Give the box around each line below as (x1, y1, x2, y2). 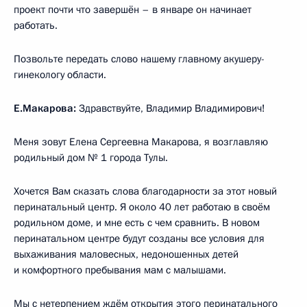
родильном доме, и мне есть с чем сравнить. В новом (14, 215, 260, 230)
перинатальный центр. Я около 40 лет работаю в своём (14, 199, 270, 214)
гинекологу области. (14, 67, 106, 82)
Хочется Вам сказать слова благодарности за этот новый (14, 184, 277, 198)
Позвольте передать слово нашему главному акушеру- (14, 51, 265, 66)
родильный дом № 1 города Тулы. (14, 150, 168, 164)
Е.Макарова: (14, 101, 76, 115)
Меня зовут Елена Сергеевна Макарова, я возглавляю (14, 134, 268, 149)
